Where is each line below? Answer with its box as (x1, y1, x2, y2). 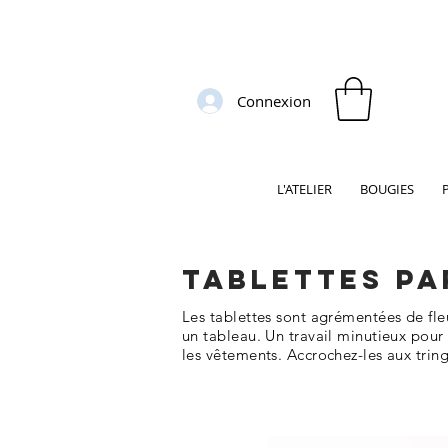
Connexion (237, 90, 311, 111)
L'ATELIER (277, 180, 332, 199)
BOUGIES (360, 180, 414, 199)
